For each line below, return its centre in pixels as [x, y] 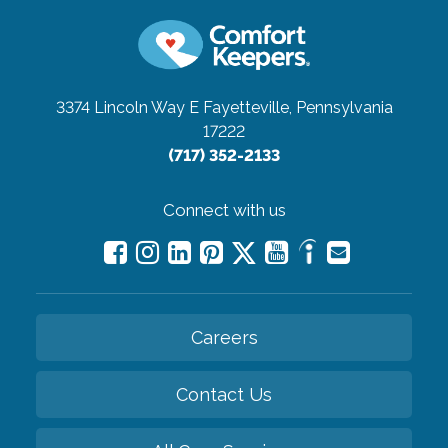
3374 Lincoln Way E [127, 107]
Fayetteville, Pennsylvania [297, 107]
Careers [224, 337]
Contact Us [224, 394]
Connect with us [224, 209]
